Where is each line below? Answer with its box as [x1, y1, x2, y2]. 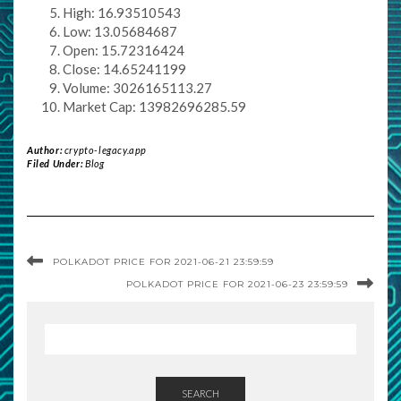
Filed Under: [27, 158, 85, 169]
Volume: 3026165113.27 [63, 80, 212, 96]
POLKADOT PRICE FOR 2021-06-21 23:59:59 [53, 256, 274, 268]
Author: [27, 144, 64, 156]
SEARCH [182, 388, 219, 399]
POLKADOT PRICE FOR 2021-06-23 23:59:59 [126, 278, 348, 290]
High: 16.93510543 [63, 4, 181, 21]
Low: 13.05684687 [63, 23, 177, 39]
